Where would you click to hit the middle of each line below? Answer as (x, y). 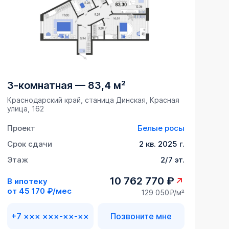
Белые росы (161, 128)
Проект (21, 128)
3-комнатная (40, 86)
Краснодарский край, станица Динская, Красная (93, 100)
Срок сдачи (29, 144)
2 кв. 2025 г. (162, 144)
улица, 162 (25, 109)
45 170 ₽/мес (45, 191)
